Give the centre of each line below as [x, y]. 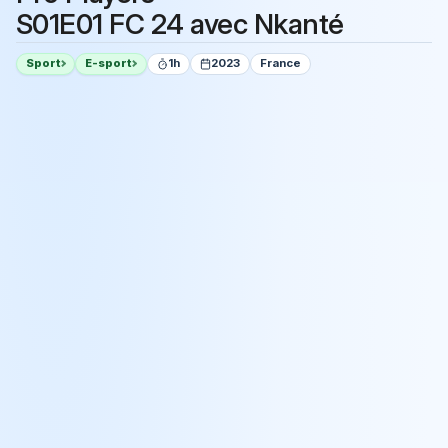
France [281, 63]
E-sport [108, 63]
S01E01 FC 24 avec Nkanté [180, 24]
